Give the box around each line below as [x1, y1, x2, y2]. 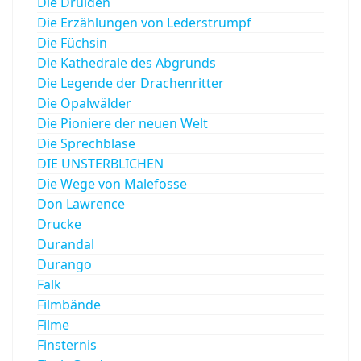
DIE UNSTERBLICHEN [37, 154, 164, 172]
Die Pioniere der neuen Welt [37, 114, 208, 132]
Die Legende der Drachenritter [37, 73, 224, 92]
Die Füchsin [37, 33, 107, 52]
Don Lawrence [37, 194, 125, 213]
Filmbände [37, 295, 101, 313]
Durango [37, 255, 92, 273]
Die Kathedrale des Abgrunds [37, 53, 216, 72]
